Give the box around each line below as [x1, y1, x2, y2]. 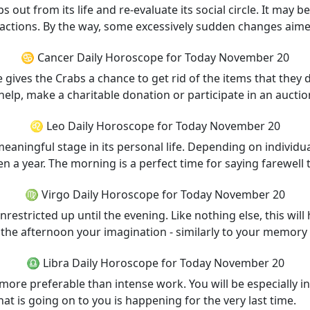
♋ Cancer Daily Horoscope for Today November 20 [21, 50, 289, 65]
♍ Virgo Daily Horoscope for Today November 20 [25, 187, 285, 202]
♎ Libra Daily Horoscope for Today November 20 [26, 255, 284, 271]
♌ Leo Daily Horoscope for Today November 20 [30, 118, 280, 134]
